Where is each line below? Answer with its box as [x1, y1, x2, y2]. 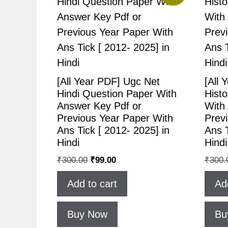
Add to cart [67, 178, 117, 189]
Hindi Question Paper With [57, 88, 177, 99]
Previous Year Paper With [57, 112, 173, 124]
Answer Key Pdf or [57, 100, 141, 111]
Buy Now [67, 208, 107, 220]
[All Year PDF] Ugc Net [57, 76, 160, 87]
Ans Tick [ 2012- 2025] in [57, 125, 169, 136]
